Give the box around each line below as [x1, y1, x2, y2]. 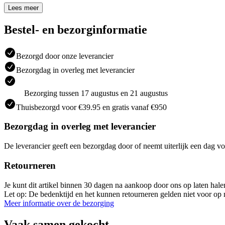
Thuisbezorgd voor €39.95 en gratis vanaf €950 [16, 102, 167, 111]
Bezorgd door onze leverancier [16, 51, 114, 60]
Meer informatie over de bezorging [4, 198, 114, 207]
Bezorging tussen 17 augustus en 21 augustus [24, 88, 168, 97]
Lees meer [8, 4, 39, 12]
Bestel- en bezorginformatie [4, 23, 147, 36]
